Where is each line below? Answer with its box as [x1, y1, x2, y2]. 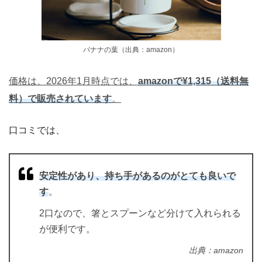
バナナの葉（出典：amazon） [83, 45, 179, 54]
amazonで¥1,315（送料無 [138, 75, 249, 86]
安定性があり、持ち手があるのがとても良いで [39, 170, 236, 181]
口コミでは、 [9, 125, 65, 135]
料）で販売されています [9, 93, 112, 104]
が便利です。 [39, 223, 95, 234]
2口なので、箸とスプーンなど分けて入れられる [39, 208, 241, 218]
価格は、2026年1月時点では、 [9, 75, 138, 86]
